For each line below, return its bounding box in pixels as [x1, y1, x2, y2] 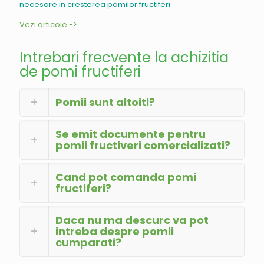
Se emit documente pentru [55, 127, 206, 142]
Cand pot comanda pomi [55, 170, 196, 185]
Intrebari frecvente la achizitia [19, 48, 229, 68]
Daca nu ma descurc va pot [55, 213, 209, 228]
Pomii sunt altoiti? [55, 95, 155, 110]
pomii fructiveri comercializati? [55, 138, 230, 153]
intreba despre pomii [55, 224, 174, 239]
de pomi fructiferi [19, 62, 141, 82]
